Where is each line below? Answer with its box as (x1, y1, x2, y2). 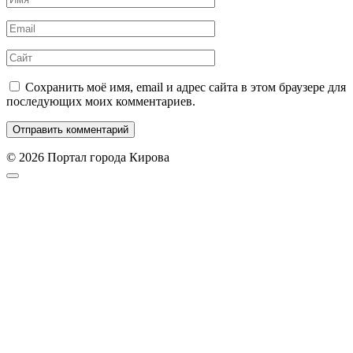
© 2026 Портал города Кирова (6, 150, 169, 164)
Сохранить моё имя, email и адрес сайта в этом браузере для (25, 80, 346, 94)
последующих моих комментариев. (6, 94, 195, 108)
